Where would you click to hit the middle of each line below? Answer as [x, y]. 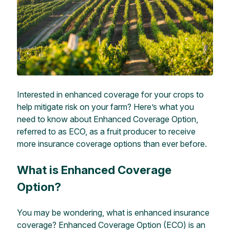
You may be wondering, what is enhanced [95, 213]
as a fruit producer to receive [142, 131]
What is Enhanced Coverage [94, 169]
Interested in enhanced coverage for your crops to [110, 94]
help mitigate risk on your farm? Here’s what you [105, 107]
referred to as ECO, [53, 131]
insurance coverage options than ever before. [122, 143]
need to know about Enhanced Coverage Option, [107, 119]
